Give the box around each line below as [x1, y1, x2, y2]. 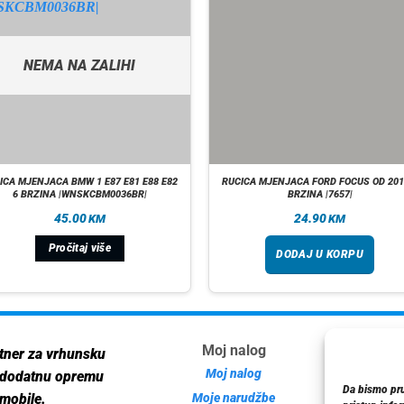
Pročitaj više [48, 242, 112, 255]
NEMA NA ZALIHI [23, 56, 136, 74]
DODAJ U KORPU [276, 248, 363, 262]
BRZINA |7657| [287, 188, 353, 200]
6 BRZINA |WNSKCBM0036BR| [12, 188, 147, 200]
